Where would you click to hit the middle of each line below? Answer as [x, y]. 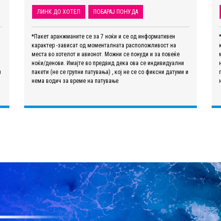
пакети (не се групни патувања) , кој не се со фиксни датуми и [110, 72]
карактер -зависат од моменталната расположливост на [104, 45]
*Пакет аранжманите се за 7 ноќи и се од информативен [103, 36]
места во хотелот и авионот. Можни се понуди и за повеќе [106, 54]
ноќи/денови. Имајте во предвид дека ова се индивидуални [108, 63]
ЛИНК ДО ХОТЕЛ [59, 12]
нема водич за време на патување [75, 81]
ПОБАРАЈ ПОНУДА [116, 12]
